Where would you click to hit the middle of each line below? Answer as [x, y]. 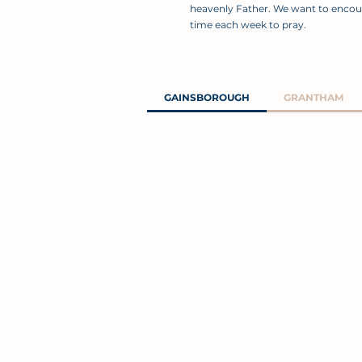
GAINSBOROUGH [207, 97]
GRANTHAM [314, 97]
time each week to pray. [248, 25]
